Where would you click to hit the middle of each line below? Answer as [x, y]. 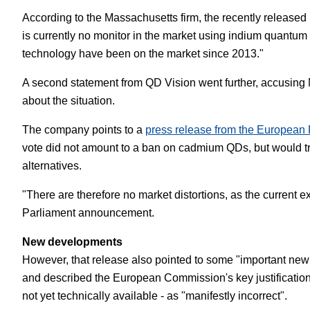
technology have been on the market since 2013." [143, 54]
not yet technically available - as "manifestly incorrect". [155, 296]
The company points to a [84, 130]
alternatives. [52, 166]
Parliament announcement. [88, 213]
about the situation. [69, 101]
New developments [72, 242]
